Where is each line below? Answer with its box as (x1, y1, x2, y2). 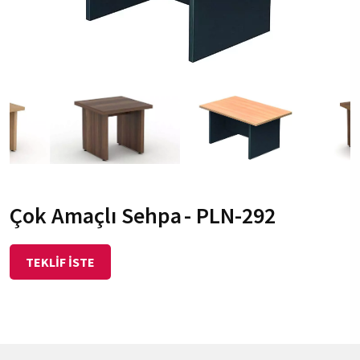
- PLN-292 (184, 201, 276, 231)
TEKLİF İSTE (26, 254, 95, 271)
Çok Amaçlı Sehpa (10, 201, 182, 231)
